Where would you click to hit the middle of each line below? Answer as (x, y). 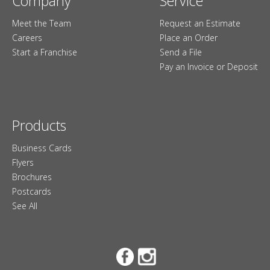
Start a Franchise (45, 52)
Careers (27, 37)
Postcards (32, 191)
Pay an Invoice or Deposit (209, 66)
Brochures (32, 177)
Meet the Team (42, 23)
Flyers (23, 162)
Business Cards (42, 148)
